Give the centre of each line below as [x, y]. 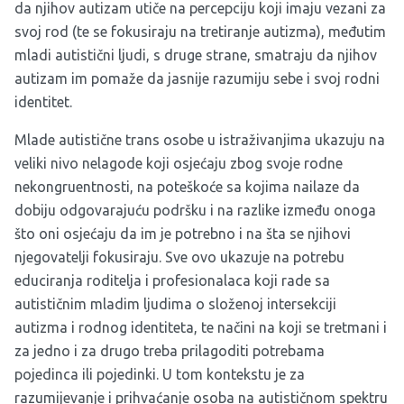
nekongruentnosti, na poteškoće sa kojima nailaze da [187, 187]
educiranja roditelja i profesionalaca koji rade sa [172, 281]
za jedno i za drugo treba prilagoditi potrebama [170, 351]
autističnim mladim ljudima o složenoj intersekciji [175, 304]
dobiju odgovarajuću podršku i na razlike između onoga [195, 211]
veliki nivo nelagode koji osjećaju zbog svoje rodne [179, 164]
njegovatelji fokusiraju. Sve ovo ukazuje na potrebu [179, 257]
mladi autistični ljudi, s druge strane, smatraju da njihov [196, 55]
